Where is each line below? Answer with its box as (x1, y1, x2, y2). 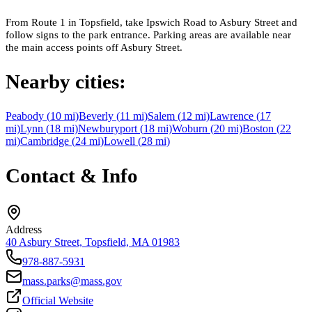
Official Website (22, 295, 93, 307)
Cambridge (20, 135, 69, 148)
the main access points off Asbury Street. (6, 41, 182, 54)
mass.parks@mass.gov (22, 275, 122, 288)
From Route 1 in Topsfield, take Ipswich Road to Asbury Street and (6, 16, 297, 29)
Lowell (104, 135, 135, 148)
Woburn (172, 123, 208, 135)
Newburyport (78, 123, 137, 135)
